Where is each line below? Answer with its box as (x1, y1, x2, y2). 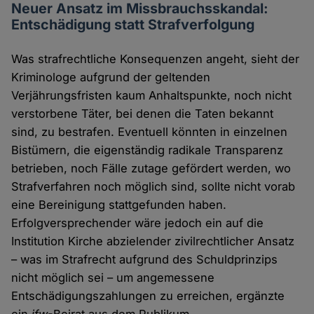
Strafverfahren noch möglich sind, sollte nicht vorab (11, 179, 296, 194)
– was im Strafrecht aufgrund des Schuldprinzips (11, 252, 278, 267)
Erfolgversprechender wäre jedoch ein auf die (11, 216, 264, 231)
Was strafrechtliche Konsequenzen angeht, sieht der (11, 52, 300, 67)
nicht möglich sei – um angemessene (11, 271, 215, 285)
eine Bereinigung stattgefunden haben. (11, 198, 227, 212)
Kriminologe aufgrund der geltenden (11, 70, 211, 85)
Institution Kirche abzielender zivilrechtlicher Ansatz (11, 234, 295, 249)
